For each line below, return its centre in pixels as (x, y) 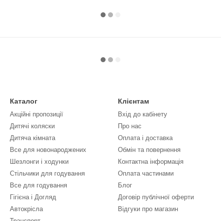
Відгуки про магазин (148, 209)
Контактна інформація (151, 162)
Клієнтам (133, 101)
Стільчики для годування (47, 173)
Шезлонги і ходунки (39, 162)
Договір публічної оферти (156, 197)
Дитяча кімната (33, 138)
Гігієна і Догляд (33, 197)
